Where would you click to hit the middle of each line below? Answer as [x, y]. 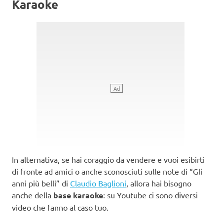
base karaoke [78, 195]
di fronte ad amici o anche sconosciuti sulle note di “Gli [107, 171]
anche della [33, 195]
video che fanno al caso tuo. [60, 207]
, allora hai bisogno [159, 183]
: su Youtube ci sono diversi [150, 195]
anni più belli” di [41, 183]
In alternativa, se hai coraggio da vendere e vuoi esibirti [108, 159]
